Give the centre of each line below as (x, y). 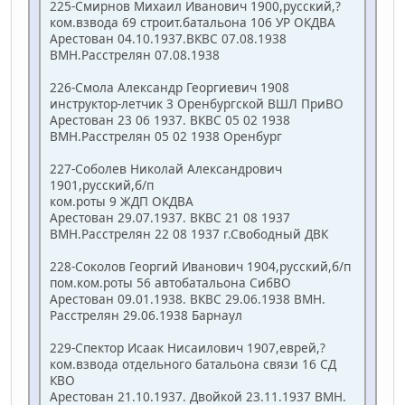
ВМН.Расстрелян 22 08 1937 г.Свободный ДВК (189, 234)
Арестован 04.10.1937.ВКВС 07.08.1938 (168, 39)
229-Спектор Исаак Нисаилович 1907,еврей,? (188, 348)
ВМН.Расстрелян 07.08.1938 (135, 55)
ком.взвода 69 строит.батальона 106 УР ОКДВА (193, 23)
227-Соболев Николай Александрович (166, 169)
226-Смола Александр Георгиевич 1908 (170, 88)
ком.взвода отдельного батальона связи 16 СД (193, 364)
